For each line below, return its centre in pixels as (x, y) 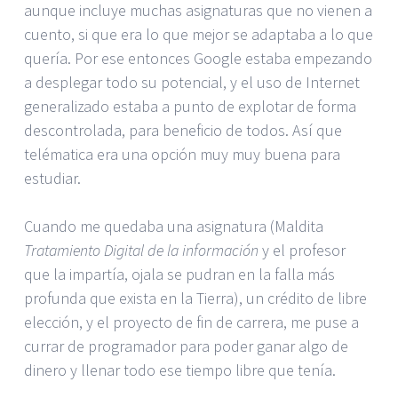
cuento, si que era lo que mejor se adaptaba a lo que (199, 34)
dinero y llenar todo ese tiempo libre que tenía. (180, 370)
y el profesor (304, 250)
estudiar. (52, 178)
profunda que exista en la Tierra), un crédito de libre (195, 298)
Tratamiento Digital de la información (143, 250)
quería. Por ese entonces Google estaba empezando (198, 58)
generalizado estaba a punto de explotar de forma (190, 106)
